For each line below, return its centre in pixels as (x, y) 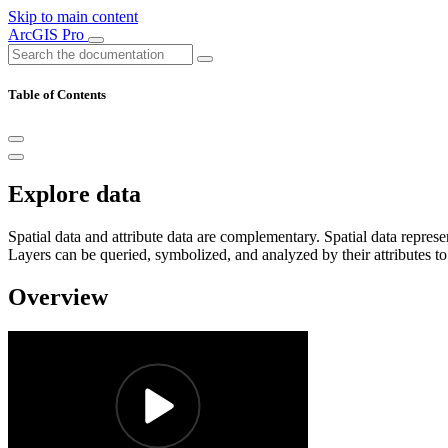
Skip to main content (73, 16)
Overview (58, 297)
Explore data (74, 194)
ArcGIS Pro (48, 34)
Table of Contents (57, 95)
